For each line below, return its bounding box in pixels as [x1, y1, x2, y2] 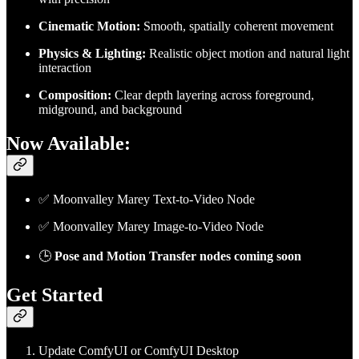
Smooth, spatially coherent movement [140, 19, 333, 34]
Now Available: [6, 133, 131, 155]
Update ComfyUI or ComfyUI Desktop [38, 343, 239, 357]
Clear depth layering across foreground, [111, 88, 314, 103]
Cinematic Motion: [38, 19, 140, 34]
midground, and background [38, 103, 182, 117]
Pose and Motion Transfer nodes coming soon [54, 249, 301, 264]
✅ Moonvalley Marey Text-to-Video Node [38, 192, 255, 207]
